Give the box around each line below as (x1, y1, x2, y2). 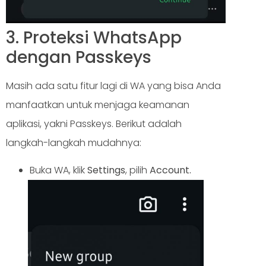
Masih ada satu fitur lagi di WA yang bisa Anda (6, 79, 221, 93)
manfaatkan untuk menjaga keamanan (6, 98, 189, 112)
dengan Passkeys (6, 46, 151, 69)
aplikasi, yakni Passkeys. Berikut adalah (6, 117, 182, 131)
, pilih (125, 163, 150, 178)
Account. (150, 163, 191, 178)
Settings (87, 163, 125, 178)
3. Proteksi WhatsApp (6, 26, 182, 50)
